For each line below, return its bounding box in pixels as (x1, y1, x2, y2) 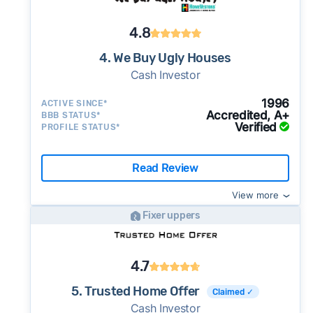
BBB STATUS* (41, 110, 101, 120)
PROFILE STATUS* (41, 122, 121, 132)
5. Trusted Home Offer (71, 284, 201, 299)
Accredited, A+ (205, 108, 290, 122)
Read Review (132, 161, 198, 175)
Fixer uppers (143, 209, 200, 221)
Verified (234, 120, 277, 134)
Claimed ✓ (212, 286, 254, 297)
